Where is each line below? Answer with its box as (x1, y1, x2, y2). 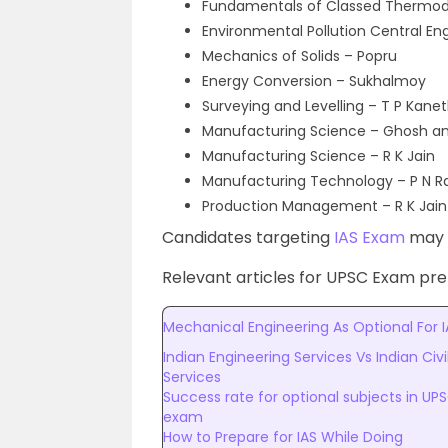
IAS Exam (334, 226, 405, 249)
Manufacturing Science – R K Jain (202, 146, 435, 166)
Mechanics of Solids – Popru (202, 46, 397, 66)
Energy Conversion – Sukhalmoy (202, 71, 426, 91)
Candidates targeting (162, 226, 334, 249)
